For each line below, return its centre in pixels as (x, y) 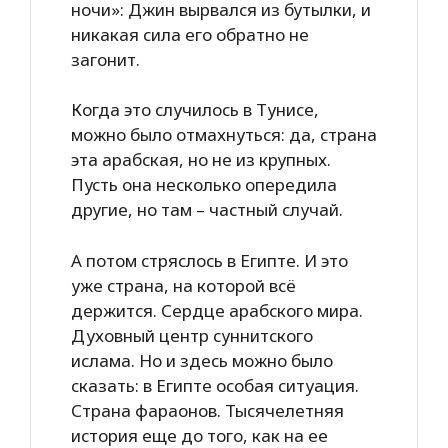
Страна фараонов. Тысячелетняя (207, 410)
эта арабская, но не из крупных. (201, 159)
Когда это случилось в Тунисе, (195, 109)
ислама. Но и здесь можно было (202, 360)
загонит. (105, 59)
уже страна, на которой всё (183, 285)
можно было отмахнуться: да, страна (224, 134)
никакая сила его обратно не (190, 34)
